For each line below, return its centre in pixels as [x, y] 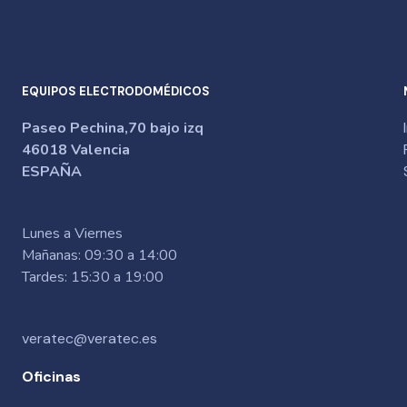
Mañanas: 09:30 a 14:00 [99, 256]
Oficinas [51, 377]
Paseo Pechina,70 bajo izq [112, 129]
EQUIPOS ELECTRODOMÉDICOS [115, 92]
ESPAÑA [51, 172]
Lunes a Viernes [72, 234]
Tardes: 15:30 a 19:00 [92, 278]
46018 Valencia [75, 150]
